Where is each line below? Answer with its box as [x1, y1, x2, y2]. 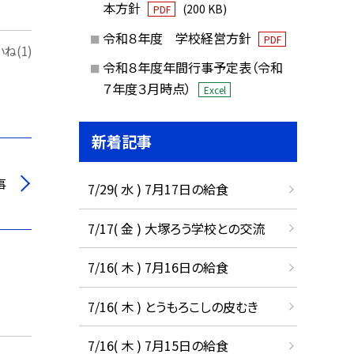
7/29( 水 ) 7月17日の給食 [87, 179, 228, 199]
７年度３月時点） [102, 79, 194, 99]
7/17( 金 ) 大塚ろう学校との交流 [87, 218, 265, 238]
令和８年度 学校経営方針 [102, 28, 254, 47]
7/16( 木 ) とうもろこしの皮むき [87, 296, 258, 316]
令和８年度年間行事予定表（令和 [102, 58, 283, 77]
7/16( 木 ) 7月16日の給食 [87, 258, 228, 277]
